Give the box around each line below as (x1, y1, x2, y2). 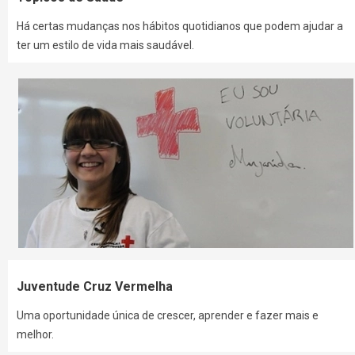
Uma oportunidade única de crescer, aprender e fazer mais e (17, 309, 319, 323)
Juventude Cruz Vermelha (17, 279, 174, 295)
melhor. (17, 328, 55, 342)
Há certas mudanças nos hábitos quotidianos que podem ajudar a (17, 20, 344, 33)
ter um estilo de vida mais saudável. (17, 39, 195, 52)
